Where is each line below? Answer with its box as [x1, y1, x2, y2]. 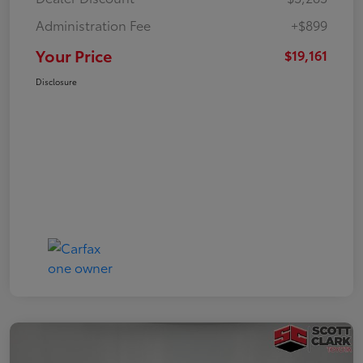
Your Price [36, 44, 112, 67]
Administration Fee [36, 15, 151, 35]
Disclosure [36, 75, 77, 88]
